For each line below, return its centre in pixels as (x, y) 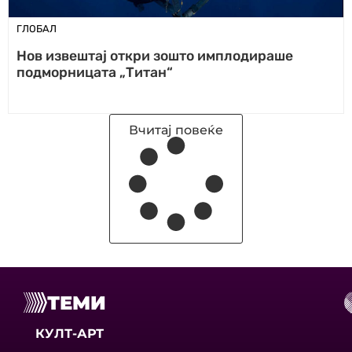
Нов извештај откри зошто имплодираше (155, 56)
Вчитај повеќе (176, 130)
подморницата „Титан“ (95, 72)
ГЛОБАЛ (37, 29)
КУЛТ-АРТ (70, 334)
